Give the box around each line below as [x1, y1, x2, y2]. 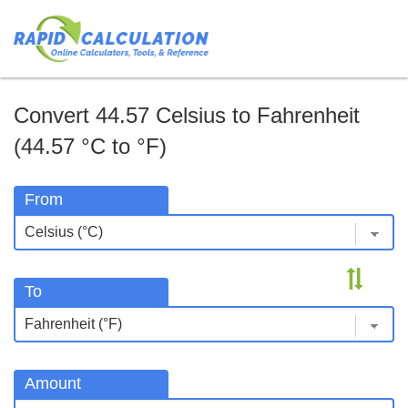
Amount [25, 373, 81, 393]
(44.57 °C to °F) [14, 133, 167, 158]
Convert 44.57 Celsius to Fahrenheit [14, 102, 360, 127]
